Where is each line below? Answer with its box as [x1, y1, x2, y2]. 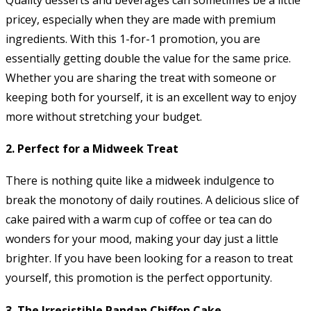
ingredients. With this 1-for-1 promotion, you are [6, 31, 260, 47]
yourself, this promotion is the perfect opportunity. [6, 270, 272, 286]
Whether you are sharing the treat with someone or [6, 69, 276, 85]
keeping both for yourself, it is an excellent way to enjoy [6, 89, 296, 105]
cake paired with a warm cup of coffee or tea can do [6, 212, 272, 228]
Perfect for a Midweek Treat [17, 141, 178, 157]
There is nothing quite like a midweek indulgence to [6, 173, 274, 189]
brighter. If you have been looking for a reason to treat [6, 251, 293, 267]
